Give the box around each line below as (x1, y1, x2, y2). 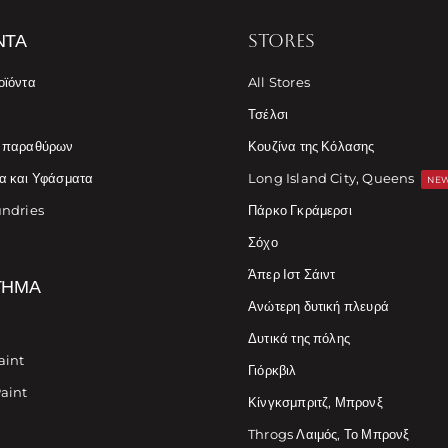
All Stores (247, 74, 310, 91)
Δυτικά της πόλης (247, 330, 351, 347)
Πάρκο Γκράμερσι (247, 202, 352, 219)
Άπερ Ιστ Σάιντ (247, 266, 336, 283)
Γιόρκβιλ (247, 362, 297, 379)
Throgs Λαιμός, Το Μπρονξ (247, 426, 410, 443)
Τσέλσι (247, 106, 289, 123)
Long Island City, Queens (247, 170, 415, 187)
